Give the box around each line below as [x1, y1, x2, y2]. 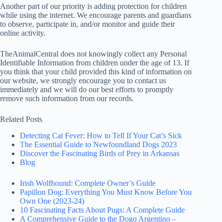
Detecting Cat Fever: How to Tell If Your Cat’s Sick [20, 131, 182, 140]
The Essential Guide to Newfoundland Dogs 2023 [20, 140, 177, 149]
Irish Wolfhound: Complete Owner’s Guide [20, 178, 156, 187]
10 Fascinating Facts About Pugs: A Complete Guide [20, 205, 185, 214]
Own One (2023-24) [20, 196, 84, 205]
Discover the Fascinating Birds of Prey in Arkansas [20, 149, 179, 158]
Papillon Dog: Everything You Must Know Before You [20, 187, 192, 196]
